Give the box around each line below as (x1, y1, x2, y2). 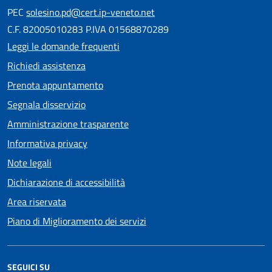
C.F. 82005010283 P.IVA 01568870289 (7, 21, 169, 36)
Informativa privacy (7, 135, 87, 151)
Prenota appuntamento (7, 77, 103, 92)
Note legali (7, 155, 52, 170)
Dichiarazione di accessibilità (7, 174, 125, 189)
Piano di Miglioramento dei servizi (7, 213, 146, 228)
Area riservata (7, 194, 66, 209)
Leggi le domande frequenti (7, 38, 120, 53)
